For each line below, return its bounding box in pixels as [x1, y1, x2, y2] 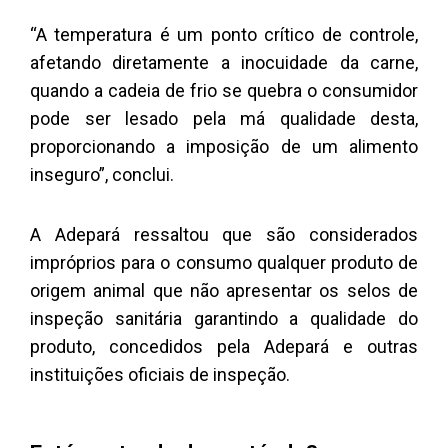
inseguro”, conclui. [30, 164, 174, 186]
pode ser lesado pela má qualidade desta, [30, 108, 418, 130]
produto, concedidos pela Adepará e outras [30, 335, 418, 357]
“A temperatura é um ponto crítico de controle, [30, 24, 418, 46]
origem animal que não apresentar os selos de [30, 279, 418, 301]
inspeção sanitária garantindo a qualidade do [30, 307, 418, 329]
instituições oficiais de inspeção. [30, 363, 290, 385]
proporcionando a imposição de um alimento [30, 136, 418, 158]
